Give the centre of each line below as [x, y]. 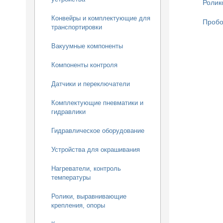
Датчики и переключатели [91, 84]
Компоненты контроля [84, 65]
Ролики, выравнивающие [89, 196]
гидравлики [68, 112]
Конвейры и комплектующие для [101, 18]
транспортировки [77, 27]
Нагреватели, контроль [86, 168]
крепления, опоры [78, 205]
